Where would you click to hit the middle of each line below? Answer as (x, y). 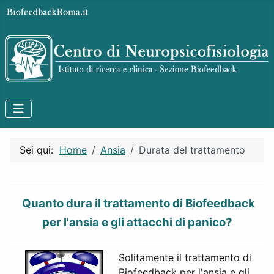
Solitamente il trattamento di (185, 258)
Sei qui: (39, 150)
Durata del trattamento (192, 150)
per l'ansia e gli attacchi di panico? (137, 223)
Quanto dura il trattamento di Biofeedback (137, 204)
